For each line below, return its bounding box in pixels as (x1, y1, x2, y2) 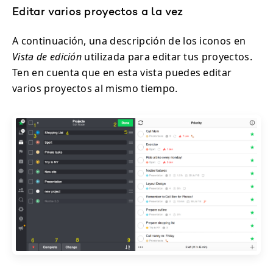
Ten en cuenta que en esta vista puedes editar (12, 65, 232, 79)
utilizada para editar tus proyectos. (82, 49, 252, 63)
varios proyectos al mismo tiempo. (12, 81, 178, 95)
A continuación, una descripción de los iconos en (12, 34, 246, 48)
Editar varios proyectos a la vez (12, 7, 183, 18)
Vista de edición (12, 49, 82, 63)
